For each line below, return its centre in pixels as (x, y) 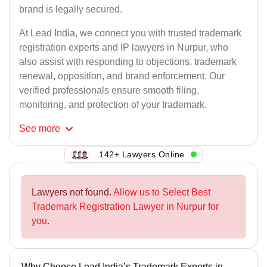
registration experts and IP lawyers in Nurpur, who (124, 48)
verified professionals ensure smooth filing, (109, 91)
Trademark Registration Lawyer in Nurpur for (125, 207)
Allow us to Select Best (162, 193)
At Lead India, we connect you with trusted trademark (130, 33)
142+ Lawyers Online (142, 154)
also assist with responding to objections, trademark (128, 62)
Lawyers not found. (72, 193)
